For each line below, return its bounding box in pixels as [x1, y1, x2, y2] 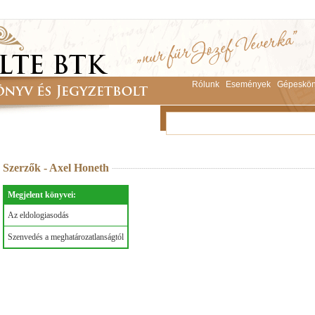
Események [225, 79, 271, 89]
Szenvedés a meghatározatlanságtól [8, 232, 124, 242]
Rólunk [191, 79, 219, 89]
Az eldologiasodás [8, 210, 69, 220]
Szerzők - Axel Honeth [3, 162, 112, 174]
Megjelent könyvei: [8, 190, 76, 200]
